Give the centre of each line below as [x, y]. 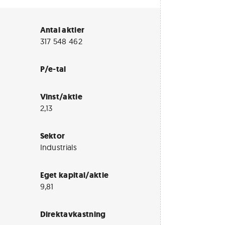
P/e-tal [53, 69]
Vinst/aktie [61, 97]
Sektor [52, 136]
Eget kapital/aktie [74, 175]
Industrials [59, 147]
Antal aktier [62, 30]
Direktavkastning [73, 214]
